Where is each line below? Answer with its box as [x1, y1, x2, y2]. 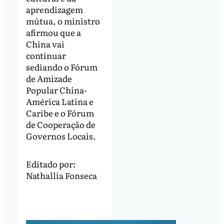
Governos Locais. [25, 129, 96, 142]
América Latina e [25, 94, 93, 107]
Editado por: [25, 157, 76, 170]
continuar [25, 48, 66, 61]
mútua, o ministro [25, 14, 100, 27]
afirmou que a [25, 25, 81, 38]
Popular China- [25, 83, 87, 96]
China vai [25, 37, 64, 50]
